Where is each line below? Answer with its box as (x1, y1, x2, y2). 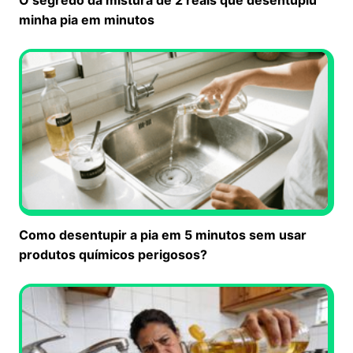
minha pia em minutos (19, 11, 154, 28)
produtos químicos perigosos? (19, 247, 207, 263)
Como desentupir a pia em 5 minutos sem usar (19, 227, 307, 243)
